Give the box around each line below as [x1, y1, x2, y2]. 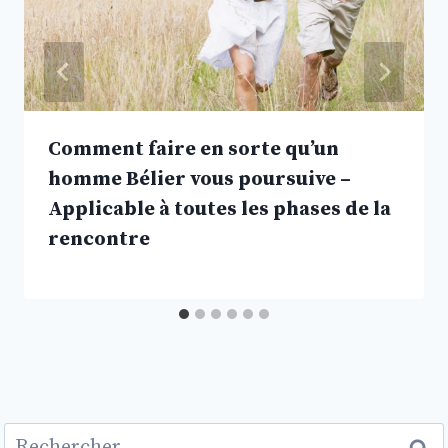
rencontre [48, 227, 150, 253]
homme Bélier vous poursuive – [48, 167, 351, 193]
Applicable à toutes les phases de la [48, 197, 391, 223]
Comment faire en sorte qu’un [48, 137, 339, 163]
